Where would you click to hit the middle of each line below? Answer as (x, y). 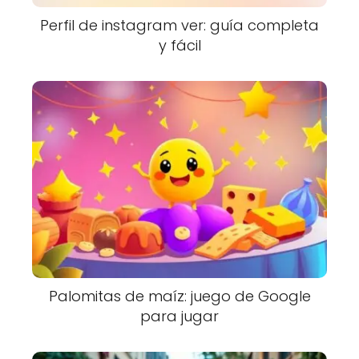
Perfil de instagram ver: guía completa (179, 25)
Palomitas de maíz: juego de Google (179, 296)
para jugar (179, 316)
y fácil (179, 45)
